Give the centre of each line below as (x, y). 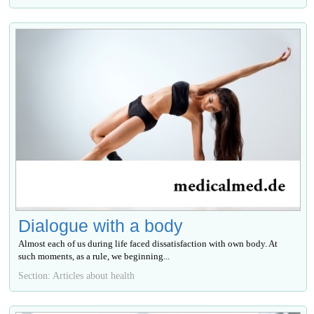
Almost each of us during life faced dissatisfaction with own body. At (148, 243)
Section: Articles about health (77, 275)
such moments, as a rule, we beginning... (94, 256)
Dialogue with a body (101, 225)
